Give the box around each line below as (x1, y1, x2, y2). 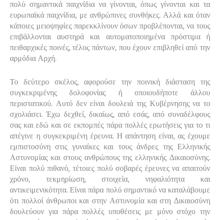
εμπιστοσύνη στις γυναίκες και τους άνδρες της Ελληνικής (10, 142, 210, 151)
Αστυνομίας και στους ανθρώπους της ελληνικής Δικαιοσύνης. (10, 153, 210, 162)
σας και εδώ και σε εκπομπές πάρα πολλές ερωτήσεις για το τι (10, 120, 210, 130)
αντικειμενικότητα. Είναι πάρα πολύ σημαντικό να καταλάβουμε (10, 185, 210, 194)
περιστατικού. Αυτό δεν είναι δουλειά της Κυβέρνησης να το (10, 99, 210, 108)
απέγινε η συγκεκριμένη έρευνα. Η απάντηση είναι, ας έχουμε (10, 131, 210, 140)
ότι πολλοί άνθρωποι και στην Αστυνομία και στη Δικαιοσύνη (10, 196, 210, 205)
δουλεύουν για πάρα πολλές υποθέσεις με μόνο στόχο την (10, 207, 210, 216)
